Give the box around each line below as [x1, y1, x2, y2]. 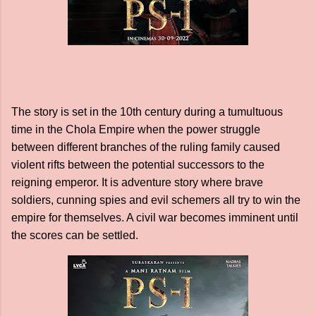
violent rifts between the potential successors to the [11, 159, 265, 171]
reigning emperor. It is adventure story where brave [11, 176, 263, 188]
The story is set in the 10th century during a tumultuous [11, 106, 283, 118]
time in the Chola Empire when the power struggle [11, 123, 260, 135]
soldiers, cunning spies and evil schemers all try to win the [11, 194, 300, 206]
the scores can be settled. [11, 229, 141, 241]
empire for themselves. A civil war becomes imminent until [11, 212, 298, 224]
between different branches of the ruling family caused [11, 141, 280, 153]
